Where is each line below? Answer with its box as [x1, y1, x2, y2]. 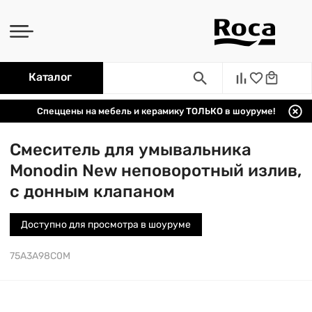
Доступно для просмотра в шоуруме [21, 219, 191, 231]
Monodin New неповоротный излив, [10, 161, 302, 180]
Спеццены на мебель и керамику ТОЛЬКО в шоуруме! [37, 106, 275, 116]
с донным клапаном [10, 182, 175, 201]
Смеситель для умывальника [10, 140, 251, 159]
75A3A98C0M [10, 250, 70, 262]
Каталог [29, 70, 72, 84]
